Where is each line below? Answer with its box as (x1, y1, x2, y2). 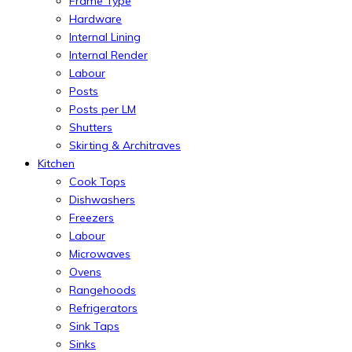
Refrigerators (69, 300, 137, 315)
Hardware (69, 11, 122, 26)
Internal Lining (69, 29, 141, 44)
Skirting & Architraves (69, 137, 181, 152)
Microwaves (69, 246, 130, 261)
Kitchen (38, 156, 75, 170)
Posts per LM (69, 101, 136, 116)
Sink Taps (69, 318, 119, 333)
